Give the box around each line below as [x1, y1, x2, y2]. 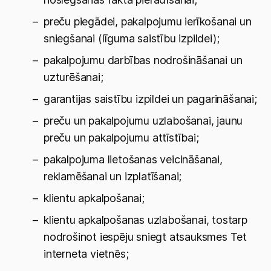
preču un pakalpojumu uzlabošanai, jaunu [44, 114, 243, 127]
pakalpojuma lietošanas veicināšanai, [44, 153, 223, 166]
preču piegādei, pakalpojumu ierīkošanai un [44, 15, 252, 28]
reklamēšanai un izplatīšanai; [44, 170, 182, 183]
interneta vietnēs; [44, 247, 129, 260]
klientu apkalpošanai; [44, 192, 145, 204]
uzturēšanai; [44, 71, 103, 83]
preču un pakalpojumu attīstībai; [44, 131, 199, 144]
